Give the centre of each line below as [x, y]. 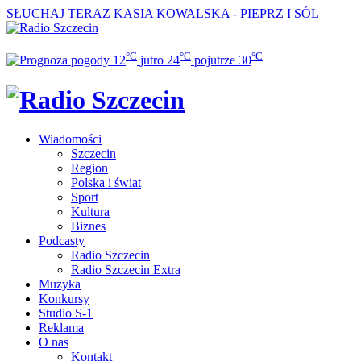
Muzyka [60, 284]
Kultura [90, 212]
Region [89, 168]
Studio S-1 [66, 313]
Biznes [88, 226]
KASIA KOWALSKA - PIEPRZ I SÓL [216, 13]
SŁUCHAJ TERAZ [58, 13]
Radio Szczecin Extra [126, 270]
